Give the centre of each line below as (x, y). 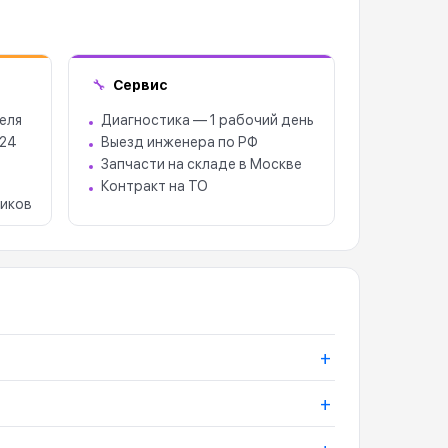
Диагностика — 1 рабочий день (207, 120)
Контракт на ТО (154, 186)
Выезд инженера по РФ (179, 142)
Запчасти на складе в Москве (201, 164)
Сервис (139, 84)
